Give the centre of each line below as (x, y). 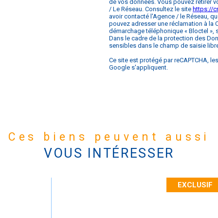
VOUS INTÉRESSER (109, 154)
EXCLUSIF (195, 185)
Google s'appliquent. (138, 67)
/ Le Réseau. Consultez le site (151, 9)
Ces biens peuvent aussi (114, 137)
